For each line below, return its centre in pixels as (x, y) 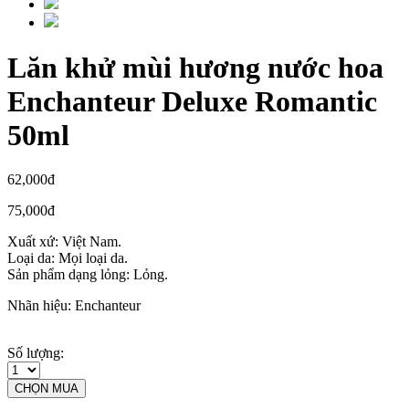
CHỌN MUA (47, 389)
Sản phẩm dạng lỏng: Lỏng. (88, 275)
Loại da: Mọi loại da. (68, 258)
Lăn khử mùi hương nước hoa (195, 67)
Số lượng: (36, 353)
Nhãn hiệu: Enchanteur (74, 306)
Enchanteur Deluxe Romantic (192, 101)
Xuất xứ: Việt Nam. (64, 242)
